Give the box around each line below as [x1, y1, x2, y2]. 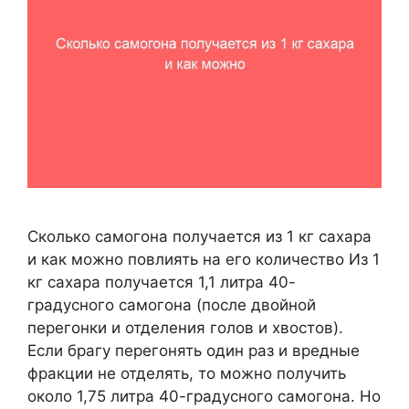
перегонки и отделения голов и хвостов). [27, 319, 343, 338]
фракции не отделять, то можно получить [27, 364, 346, 383]
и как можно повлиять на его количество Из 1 [27, 250, 380, 269]
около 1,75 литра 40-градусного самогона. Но [27, 387, 381, 406]
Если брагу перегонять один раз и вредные [27, 341, 360, 361]
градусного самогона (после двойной [27, 296, 316, 315]
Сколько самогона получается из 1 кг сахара [27, 227, 372, 246]
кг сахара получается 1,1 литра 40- [27, 273, 296, 292]
